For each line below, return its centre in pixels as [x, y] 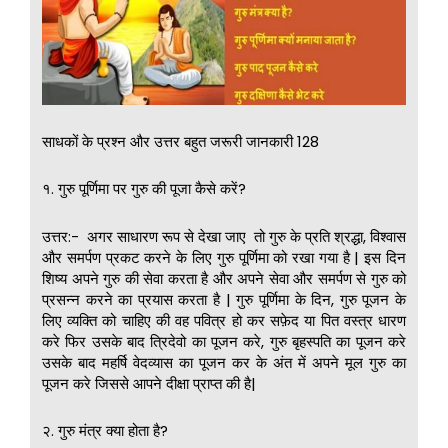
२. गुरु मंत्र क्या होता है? [105, 430]
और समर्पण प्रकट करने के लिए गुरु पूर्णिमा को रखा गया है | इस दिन [224, 257]
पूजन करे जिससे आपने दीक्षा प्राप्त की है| [149, 383]
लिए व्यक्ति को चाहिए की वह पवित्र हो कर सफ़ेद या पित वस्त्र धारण [224, 320]
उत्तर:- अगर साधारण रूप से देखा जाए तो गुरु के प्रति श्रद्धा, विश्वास [224, 236]
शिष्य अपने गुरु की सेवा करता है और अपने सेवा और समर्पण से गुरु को [224, 278]
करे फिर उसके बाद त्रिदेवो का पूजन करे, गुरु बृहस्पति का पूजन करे [224, 341]
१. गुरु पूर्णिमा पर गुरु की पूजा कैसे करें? [144, 189]
